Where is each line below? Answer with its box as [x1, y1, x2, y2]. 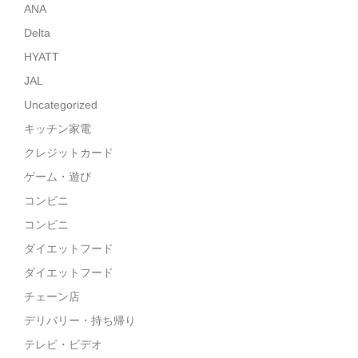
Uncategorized [24, 98, 97, 111]
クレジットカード [24, 146, 113, 159]
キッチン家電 [24, 122, 91, 135]
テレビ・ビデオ [24, 338, 102, 351]
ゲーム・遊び [24, 170, 91, 183]
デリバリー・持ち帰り [24, 314, 136, 327]
